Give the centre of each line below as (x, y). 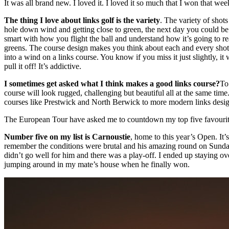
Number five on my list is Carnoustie (67, 136)
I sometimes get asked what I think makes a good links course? (112, 83)
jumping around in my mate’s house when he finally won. (97, 164)
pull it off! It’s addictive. (43, 66)
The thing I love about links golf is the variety (82, 20)
